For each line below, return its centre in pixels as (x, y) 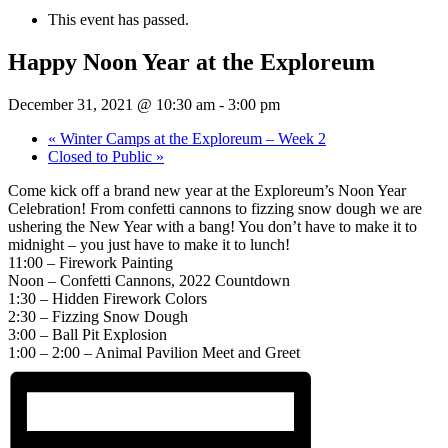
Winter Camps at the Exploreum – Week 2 (191, 138)
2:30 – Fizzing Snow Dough (98, 316)
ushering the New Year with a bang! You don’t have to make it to (212, 226)
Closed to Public (102, 156)
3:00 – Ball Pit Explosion (87, 334)
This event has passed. (118, 19)
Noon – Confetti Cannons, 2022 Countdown (149, 280)
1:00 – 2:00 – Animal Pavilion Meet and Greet (154, 352)
